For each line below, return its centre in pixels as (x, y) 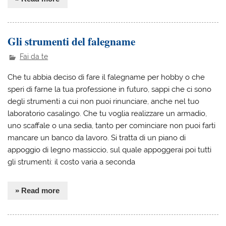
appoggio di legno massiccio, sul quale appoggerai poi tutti (110, 150)
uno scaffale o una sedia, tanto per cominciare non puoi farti (112, 126)
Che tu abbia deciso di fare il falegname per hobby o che (106, 77)
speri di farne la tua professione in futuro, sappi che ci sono (110, 90)
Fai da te (34, 57)
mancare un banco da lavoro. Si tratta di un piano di (97, 138)
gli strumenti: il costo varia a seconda (72, 162)
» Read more (38, 190)
